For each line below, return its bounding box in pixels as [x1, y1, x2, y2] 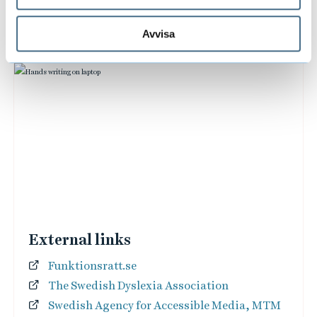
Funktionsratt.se [47, 259, 137, 272]
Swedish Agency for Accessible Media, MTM [47, 299, 281, 312]
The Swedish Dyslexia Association [47, 279, 229, 292]
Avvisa [142, 27, 175, 40]
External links [28, 231, 131, 248]
